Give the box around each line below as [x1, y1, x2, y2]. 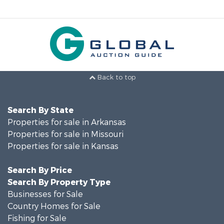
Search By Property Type [7, 177, 110, 187]
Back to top [95, 73, 135, 82]
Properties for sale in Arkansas [7, 117, 126, 127]
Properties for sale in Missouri [7, 129, 123, 139]
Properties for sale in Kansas [7, 141, 118, 151]
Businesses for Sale [7, 189, 83, 199]
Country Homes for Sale [7, 201, 100, 211]
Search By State [7, 105, 73, 115]
